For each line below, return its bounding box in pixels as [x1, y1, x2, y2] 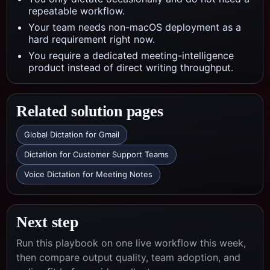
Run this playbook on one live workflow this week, [16, 237, 246, 249]
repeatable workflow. [28, 5, 125, 17]
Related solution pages [16, 102, 163, 120]
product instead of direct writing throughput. [28, 61, 233, 74]
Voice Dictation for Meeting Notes [24, 169, 152, 179]
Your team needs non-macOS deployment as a [28, 21, 241, 33]
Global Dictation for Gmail [24, 130, 119, 139]
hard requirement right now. [28, 33, 155, 45]
